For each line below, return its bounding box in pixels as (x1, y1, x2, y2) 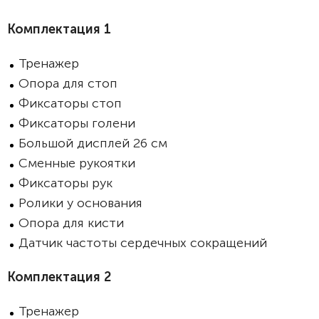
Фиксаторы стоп (19, 95, 125, 111)
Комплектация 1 (7, 21, 111, 37)
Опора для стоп (19, 75, 121, 91)
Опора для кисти (19, 215, 124, 231)
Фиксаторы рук (19, 175, 113, 191)
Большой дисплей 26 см (19, 135, 167, 151)
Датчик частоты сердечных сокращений (19, 235, 267, 251)
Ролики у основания (19, 195, 142, 211)
